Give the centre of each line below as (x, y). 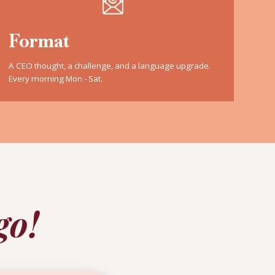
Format (39, 41)
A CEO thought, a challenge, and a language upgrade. (110, 65)
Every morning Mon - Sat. (56, 78)
